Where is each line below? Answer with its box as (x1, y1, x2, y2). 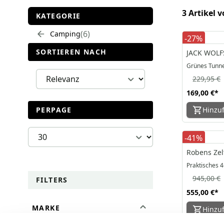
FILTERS (36, 175, 68, 184)
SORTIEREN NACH (36, 47, 107, 56)
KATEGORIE (36, 11, 81, 20)
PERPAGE (36, 105, 72, 114)
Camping (50, 29, 80, 38)
